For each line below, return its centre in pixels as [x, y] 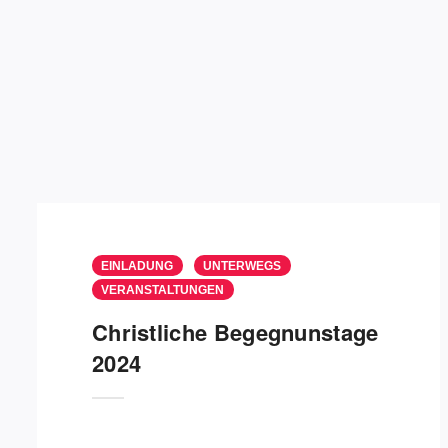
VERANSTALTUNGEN [162, 290]
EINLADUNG [137, 266]
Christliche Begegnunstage [235, 332]
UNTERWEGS [242, 266]
